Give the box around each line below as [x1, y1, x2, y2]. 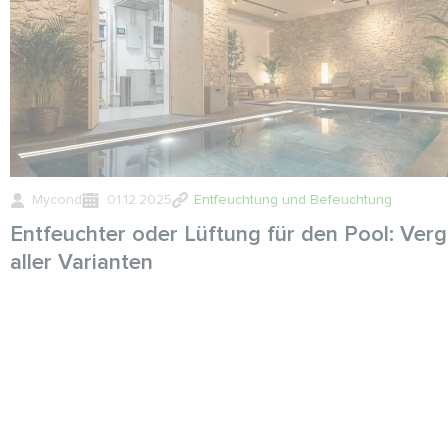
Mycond [32, 191, 82, 208]
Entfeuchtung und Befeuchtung [194, 191, 392, 208]
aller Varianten [10, 249, 153, 276]
